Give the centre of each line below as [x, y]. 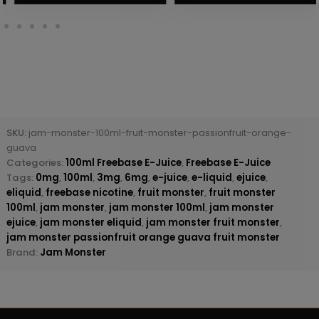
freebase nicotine [89, 192]
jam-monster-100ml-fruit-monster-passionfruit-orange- [159, 132]
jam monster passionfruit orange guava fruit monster [143, 237]
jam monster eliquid [90, 222]
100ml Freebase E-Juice [123, 162]
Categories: [36, 162]
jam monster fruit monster [213, 222]
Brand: [23, 252]
